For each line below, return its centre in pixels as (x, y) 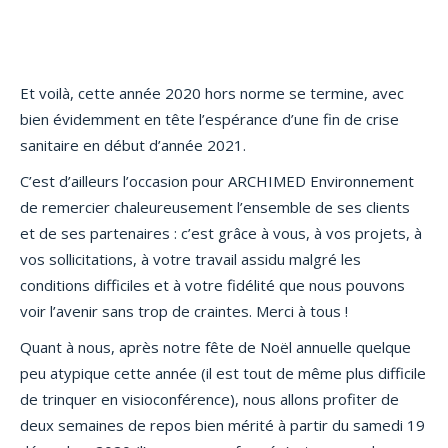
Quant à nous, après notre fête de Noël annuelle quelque (215, 347)
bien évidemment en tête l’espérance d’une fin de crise (209, 119)
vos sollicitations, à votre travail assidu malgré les (190, 259)
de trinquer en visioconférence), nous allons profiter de (209, 399)
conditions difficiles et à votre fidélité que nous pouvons (212, 285)
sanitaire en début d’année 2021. (133, 145)
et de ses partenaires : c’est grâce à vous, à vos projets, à (221, 233)
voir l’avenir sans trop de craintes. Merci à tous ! (184, 311)
